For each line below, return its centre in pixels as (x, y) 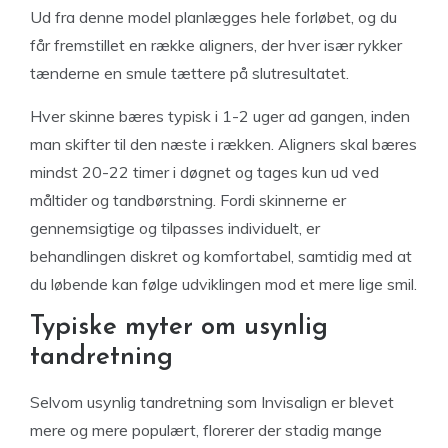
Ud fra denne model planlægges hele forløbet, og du (213, 17)
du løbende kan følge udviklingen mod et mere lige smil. (223, 284)
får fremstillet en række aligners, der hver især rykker (216, 45)
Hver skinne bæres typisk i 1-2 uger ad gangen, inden (220, 116)
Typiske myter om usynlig (179, 327)
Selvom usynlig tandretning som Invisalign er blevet (212, 402)
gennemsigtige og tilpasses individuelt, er (175, 228)
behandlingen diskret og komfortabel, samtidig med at (221, 256)
